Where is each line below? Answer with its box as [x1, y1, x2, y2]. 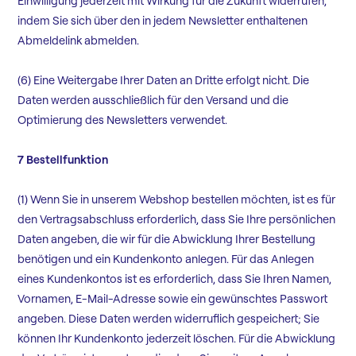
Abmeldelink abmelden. [17, 33, 140, 48]
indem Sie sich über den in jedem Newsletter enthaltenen [17, 14, 308, 29]
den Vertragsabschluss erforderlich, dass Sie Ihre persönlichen [17, 212, 336, 227]
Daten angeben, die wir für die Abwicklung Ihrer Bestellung [17, 232, 316, 247]
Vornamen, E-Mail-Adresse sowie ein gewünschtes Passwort [17, 292, 328, 307]
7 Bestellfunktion [17, 153, 109, 168]
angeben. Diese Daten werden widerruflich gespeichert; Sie [17, 311, 320, 327]
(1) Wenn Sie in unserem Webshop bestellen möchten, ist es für [17, 192, 336, 207]
